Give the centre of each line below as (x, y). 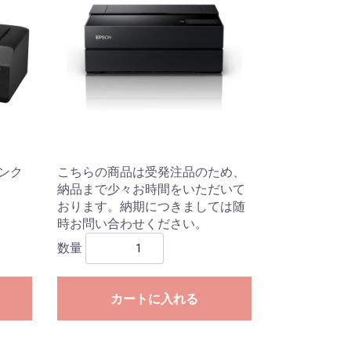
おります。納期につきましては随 (151, 206)
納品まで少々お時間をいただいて (151, 189)
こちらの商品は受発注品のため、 (151, 172)
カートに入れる (154, 299)
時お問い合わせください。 (132, 223)
